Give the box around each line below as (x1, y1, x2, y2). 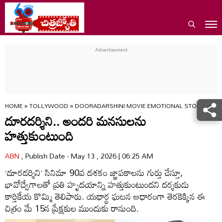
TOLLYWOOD (29, 100, 70, 111)
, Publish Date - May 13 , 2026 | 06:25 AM (21, 149, 153, 163)
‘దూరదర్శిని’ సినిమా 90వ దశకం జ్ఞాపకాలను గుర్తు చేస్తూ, (5, 164, 183, 181)
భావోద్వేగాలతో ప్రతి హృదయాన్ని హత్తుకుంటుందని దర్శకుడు (5, 175, 189, 193)
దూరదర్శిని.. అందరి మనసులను (5, 108, 146, 134)
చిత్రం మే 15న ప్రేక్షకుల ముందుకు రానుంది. (5, 199, 139, 217)
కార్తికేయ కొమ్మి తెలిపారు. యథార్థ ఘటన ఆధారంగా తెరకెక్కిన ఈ (5, 187, 205, 205)
